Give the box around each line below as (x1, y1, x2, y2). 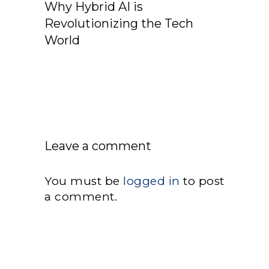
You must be (44, 174, 123, 188)
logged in (123, 174, 180, 188)
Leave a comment (44, 138, 151, 153)
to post (180, 174, 225, 188)
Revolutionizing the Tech (44, 16, 193, 31)
